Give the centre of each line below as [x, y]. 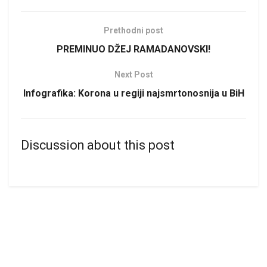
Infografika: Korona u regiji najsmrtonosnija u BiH [133, 93]
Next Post [133, 74]
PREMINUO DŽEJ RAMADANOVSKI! [133, 49]
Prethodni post [133, 30]
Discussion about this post [98, 145]
